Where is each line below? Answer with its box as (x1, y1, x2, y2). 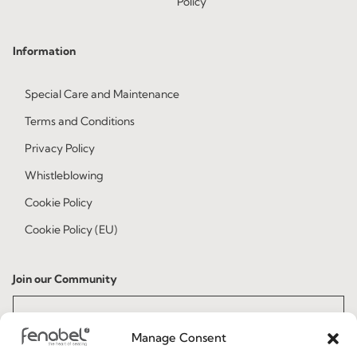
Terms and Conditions (25, 114, 135, 129)
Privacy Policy (25, 141, 95, 156)
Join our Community (13, 272, 117, 287)
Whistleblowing (25, 168, 104, 183)
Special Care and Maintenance (25, 87, 179, 102)
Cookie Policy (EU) (25, 222, 117, 237)
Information (13, 44, 76, 59)
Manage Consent (131, 329, 226, 345)
